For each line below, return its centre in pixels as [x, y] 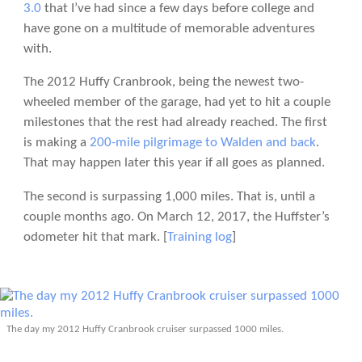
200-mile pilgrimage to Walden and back [202, 143]
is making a [56, 143]
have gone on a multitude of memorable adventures [169, 28]
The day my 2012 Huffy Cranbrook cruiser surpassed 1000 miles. [145, 330]
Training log [199, 238]
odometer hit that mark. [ [95, 238]
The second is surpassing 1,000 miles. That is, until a [169, 197]
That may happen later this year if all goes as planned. [174, 163]
